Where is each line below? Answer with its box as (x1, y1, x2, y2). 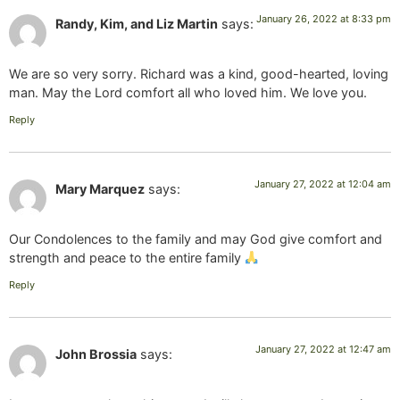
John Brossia (55, 346, 137, 362)
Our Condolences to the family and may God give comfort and (9, 231, 382, 247)
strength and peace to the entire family (9, 250, 245, 266)
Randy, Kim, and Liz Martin (55, 16, 218, 32)
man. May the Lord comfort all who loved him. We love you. (9, 85, 367, 101)
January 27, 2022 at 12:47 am (255, 342, 391, 355)
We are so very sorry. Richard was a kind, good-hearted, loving (9, 66, 388, 82)
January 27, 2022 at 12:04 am (254, 177, 391, 190)
